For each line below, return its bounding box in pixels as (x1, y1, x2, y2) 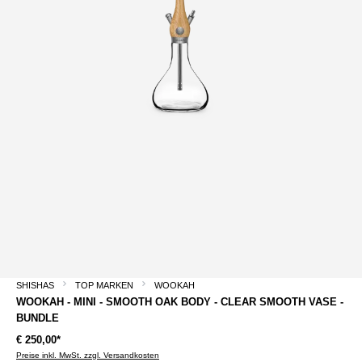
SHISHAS (16, 280, 54, 290)
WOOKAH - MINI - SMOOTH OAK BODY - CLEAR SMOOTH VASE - (16, 295, 343, 308)
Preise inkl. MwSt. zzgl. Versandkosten (16, 350, 159, 360)
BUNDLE (16, 311, 59, 324)
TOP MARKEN (75, 280, 133, 290)
